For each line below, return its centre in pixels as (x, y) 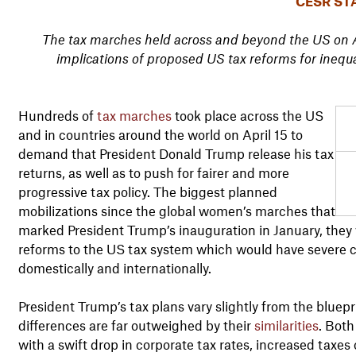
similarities (286, 325)
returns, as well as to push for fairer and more (153, 172)
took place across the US (247, 115)
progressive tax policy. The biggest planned (147, 191)
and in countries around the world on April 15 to (160, 134)
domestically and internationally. (114, 267)
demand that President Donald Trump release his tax (176, 153)
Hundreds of (57, 115)
